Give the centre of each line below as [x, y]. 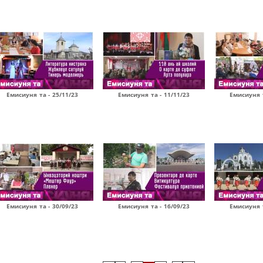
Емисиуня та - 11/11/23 [154, 95]
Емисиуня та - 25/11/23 [42, 95]
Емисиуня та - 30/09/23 [42, 206]
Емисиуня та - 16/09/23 [154, 206]
